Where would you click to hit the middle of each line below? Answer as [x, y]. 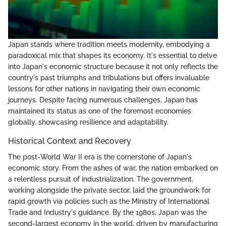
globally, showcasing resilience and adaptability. [88, 122]
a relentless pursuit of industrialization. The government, [101, 179]
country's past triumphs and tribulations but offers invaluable [109, 78]
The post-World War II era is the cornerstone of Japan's [100, 157]
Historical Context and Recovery [70, 141]
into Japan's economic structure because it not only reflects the [113, 67]
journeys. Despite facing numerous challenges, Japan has [103, 100]
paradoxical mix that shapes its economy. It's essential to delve [112, 55]
